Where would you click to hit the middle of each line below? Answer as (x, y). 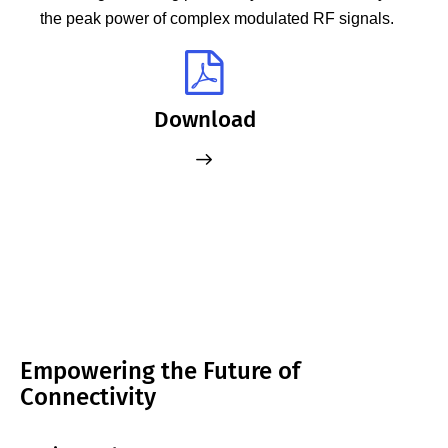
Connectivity (88, 396)
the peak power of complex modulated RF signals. (217, 19)
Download (204, 119)
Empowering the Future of (160, 370)
